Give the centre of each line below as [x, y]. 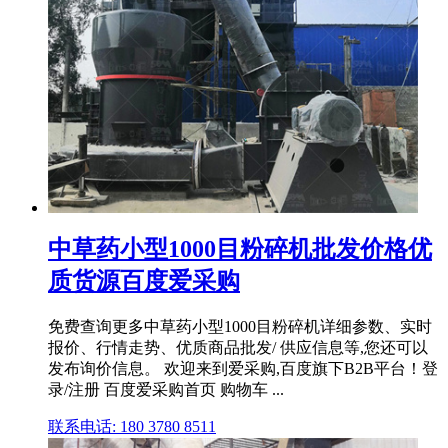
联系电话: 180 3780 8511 [132, 426]
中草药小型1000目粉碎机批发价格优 [240, 248]
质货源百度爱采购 [144, 280]
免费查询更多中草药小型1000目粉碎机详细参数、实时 [240, 326]
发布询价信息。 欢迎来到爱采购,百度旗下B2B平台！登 [243, 368]
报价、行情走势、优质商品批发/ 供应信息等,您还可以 [238, 347]
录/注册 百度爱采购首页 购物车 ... [166, 389]
